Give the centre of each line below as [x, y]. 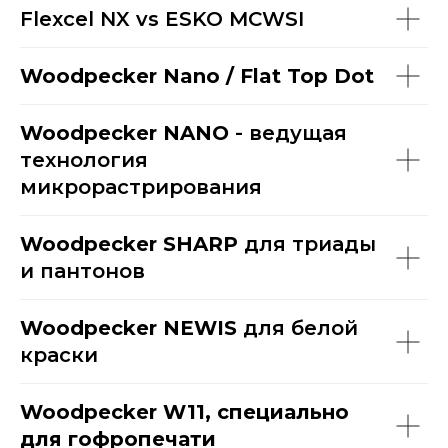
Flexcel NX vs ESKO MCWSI [162, 19]
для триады [307, 244]
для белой [297, 328]
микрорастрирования [141, 187]
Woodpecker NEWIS [128, 328]
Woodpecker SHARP [129, 244]
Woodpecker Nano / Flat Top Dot [197, 76]
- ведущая [288, 133]
